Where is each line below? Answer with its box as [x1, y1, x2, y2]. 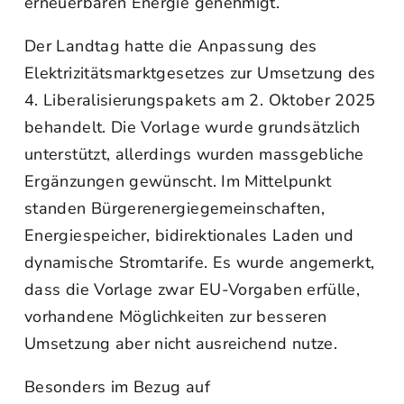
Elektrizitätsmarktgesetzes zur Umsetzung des [24, 62, 376, 84]
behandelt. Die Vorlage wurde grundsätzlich [24, 116, 361, 138]
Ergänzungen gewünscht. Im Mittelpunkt [24, 170, 332, 192]
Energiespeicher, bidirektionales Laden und [24, 225, 354, 246]
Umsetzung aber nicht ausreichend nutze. [24, 333, 338, 354]
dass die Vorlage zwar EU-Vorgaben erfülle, [24, 279, 361, 300]
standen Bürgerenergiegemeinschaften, [24, 197, 325, 219]
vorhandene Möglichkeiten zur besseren [24, 306, 327, 327]
